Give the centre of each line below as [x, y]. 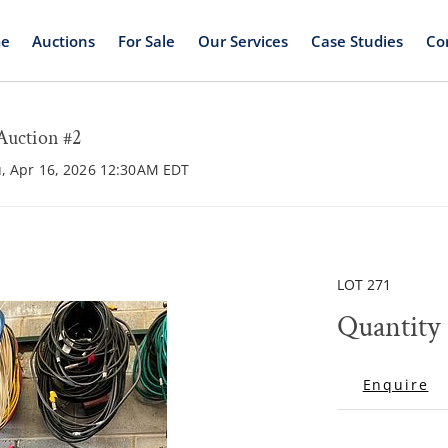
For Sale [147, 40]
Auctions [64, 40]
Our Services [242, 40]
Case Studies [356, 40]
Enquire [395, 384]
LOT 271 [363, 284]
